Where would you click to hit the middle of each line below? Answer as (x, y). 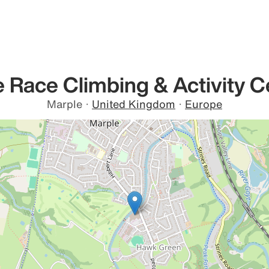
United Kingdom (134, 104)
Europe (204, 104)
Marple (65, 104)
